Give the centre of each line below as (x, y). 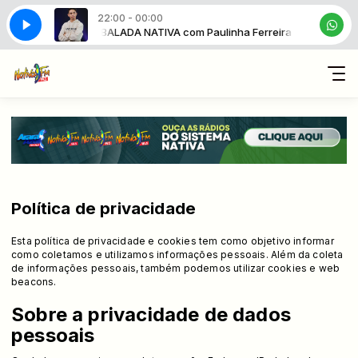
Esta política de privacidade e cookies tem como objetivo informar (173, 241)
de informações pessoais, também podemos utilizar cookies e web (176, 268)
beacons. (34, 281)
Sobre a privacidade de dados (151, 314)
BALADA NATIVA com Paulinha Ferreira (189, 32)
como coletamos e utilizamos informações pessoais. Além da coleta (177, 254)
